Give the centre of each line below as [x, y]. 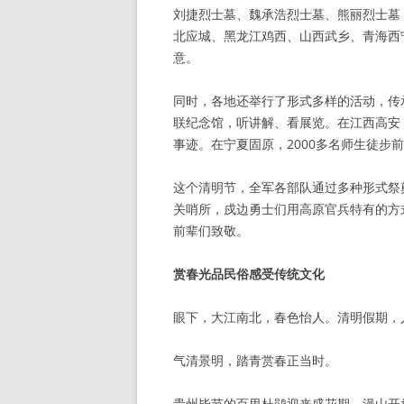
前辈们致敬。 [211, 230]
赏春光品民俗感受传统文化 [249, 274]
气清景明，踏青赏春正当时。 [255, 360]
